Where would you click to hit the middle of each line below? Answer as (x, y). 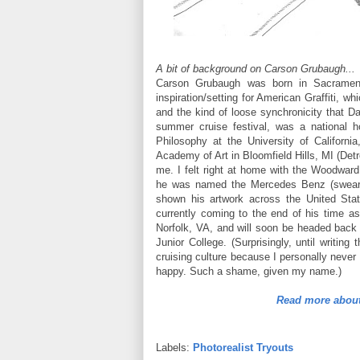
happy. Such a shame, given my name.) (249, 272)
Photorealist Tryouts (243, 347)
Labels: (174, 347)
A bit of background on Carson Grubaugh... (256, 69)
